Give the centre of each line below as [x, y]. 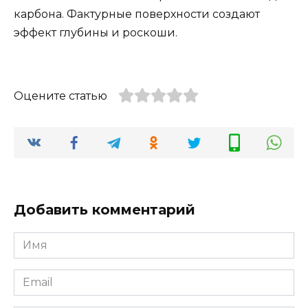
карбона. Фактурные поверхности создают [137, 14]
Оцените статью [60, 96]
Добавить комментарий [104, 210]
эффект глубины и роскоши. [96, 32]
